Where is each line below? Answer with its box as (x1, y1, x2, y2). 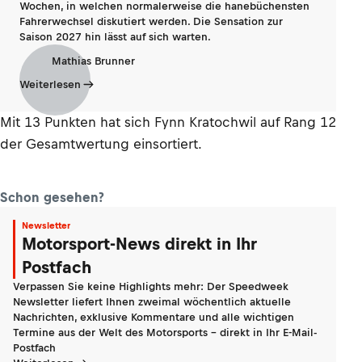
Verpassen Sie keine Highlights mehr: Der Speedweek (13, 280, 288, 293)
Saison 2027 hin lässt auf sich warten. (19, 31, 211, 43)
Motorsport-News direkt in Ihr (22, 234, 257, 253)
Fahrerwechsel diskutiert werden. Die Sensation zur (19, 15, 283, 27)
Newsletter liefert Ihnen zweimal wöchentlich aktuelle (13, 296, 291, 308)
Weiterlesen (19, 78, 81, 90)
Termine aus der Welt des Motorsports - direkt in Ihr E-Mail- (13, 326, 317, 339)
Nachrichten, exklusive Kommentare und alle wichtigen (13, 311, 294, 323)
